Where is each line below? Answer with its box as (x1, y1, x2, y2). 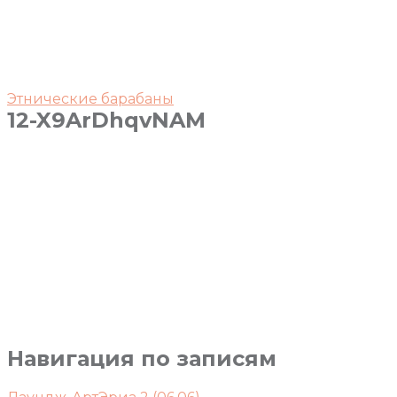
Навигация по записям (7, 345, 276, 371)
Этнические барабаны (7, 90, 174, 107)
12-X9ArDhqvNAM (7, 107, 206, 133)
